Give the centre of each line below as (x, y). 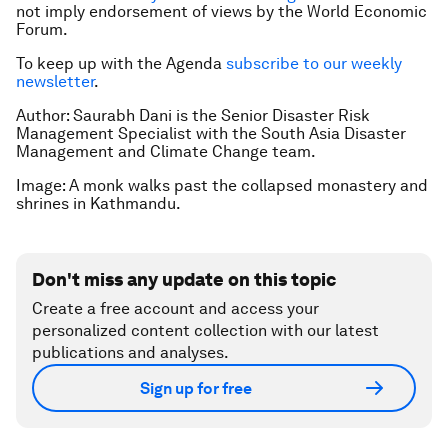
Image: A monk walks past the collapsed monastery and (222, 185)
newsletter (55, 81)
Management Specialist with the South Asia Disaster (211, 133)
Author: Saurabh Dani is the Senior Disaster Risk (193, 115)
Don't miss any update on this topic (184, 279)
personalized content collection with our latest (205, 330)
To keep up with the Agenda (121, 63)
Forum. (42, 29)
